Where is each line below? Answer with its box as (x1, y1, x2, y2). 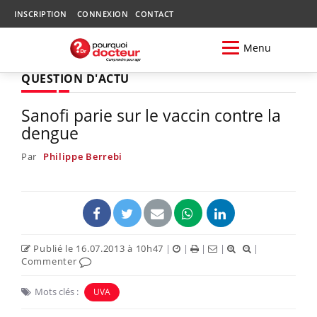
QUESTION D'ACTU (21, 70, 129, 86)
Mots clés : (35, 284, 79, 298)
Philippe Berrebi (42, 149, 123, 163)
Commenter (21, 254, 79, 267)
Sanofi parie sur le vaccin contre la (21, 103, 281, 127)
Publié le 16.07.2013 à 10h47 (30, 241, 164, 255)
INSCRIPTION (14, 8, 67, 19)
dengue (21, 121, 79, 144)
